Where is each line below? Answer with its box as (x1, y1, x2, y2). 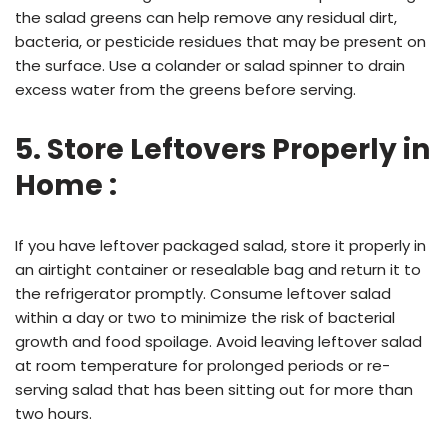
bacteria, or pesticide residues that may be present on (15, 31, 426, 53)
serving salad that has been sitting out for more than (15, 379, 413, 401)
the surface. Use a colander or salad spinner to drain (15, 55, 405, 77)
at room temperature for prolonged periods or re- (15, 355, 390, 377)
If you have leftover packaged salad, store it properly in (15, 235, 426, 257)
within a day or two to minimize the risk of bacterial (15, 307, 395, 329)
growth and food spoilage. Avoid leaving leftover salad (15, 331, 422, 353)
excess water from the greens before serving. (15, 79, 356, 101)
